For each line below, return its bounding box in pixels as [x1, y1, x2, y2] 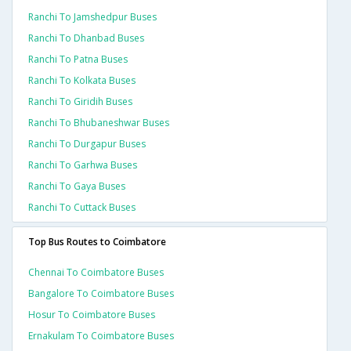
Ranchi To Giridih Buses [28, 95, 132, 109]
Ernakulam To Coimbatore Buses [28, 329, 174, 343]
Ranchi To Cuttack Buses [28, 201, 136, 215]
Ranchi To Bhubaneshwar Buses [28, 116, 169, 130]
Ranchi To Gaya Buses [28, 179, 125, 194]
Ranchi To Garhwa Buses [28, 158, 137, 172]
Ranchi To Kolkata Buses [28, 74, 136, 88]
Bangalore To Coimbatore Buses [28, 287, 174, 301]
